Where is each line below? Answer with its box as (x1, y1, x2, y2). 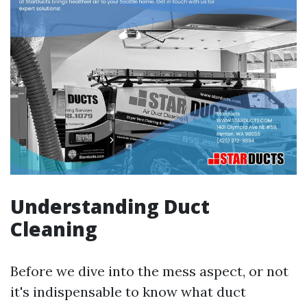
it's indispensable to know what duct (10, 282, 246, 300)
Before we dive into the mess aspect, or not (10, 262, 288, 280)
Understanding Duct (10, 193, 210, 219)
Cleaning (10, 215, 97, 242)
